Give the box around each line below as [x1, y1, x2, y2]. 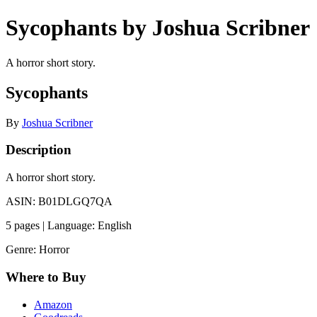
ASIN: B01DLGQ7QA [6, 195, 113, 208]
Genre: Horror [6, 243, 69, 256]
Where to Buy [6, 269, 86, 284]
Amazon [34, 298, 72, 311]
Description [6, 142, 71, 158]
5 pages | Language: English [6, 219, 132, 232]
